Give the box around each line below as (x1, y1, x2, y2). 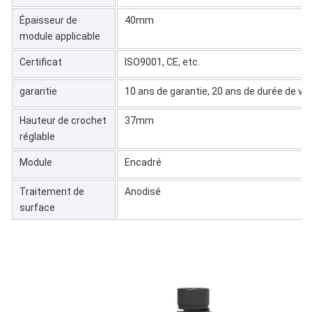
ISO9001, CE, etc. (125, 56, 200, 68)
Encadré (125, 156, 162, 168)
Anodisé (125, 185, 161, 197)
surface (19, 201, 55, 213)
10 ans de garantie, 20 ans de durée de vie (125, 85, 311, 97)
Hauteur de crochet (19, 114, 107, 126)
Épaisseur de (19, 14, 77, 26)
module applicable (19, 30, 100, 42)
